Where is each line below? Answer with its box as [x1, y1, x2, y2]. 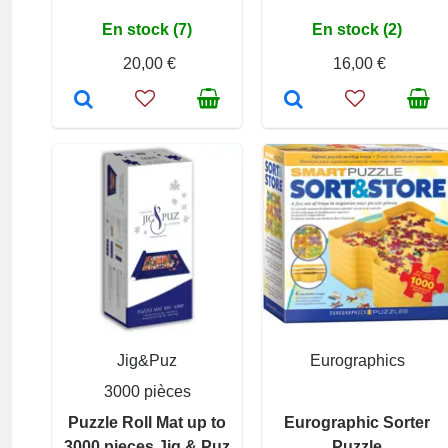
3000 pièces [103, 383, 191, 401]
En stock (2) [312, 21, 402, 39]
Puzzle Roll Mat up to [68, 414, 226, 432]
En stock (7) [102, 21, 192, 39]
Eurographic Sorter [284, 414, 430, 432]
